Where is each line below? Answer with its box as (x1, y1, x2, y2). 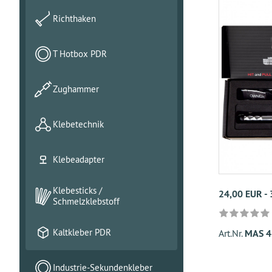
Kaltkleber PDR (53, 226, 111, 238)
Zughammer (53, 83, 99, 95)
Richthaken (53, 13, 96, 24)
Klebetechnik (53, 118, 104, 130)
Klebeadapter (53, 154, 104, 165)
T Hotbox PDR (53, 48, 107, 59)
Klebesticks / (53, 185, 102, 196)
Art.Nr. (218, 227, 245, 240)
